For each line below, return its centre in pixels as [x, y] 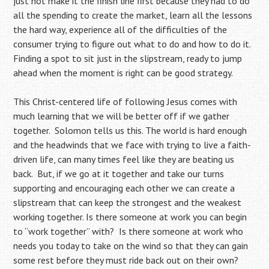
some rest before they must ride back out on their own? [126, 260]
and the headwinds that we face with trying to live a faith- [132, 145]
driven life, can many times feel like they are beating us [124, 159]
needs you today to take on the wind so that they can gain [131, 246]
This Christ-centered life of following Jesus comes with [125, 102]
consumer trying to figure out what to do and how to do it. [132, 44]
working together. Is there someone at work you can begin [130, 217]
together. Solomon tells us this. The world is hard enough [130, 131]
